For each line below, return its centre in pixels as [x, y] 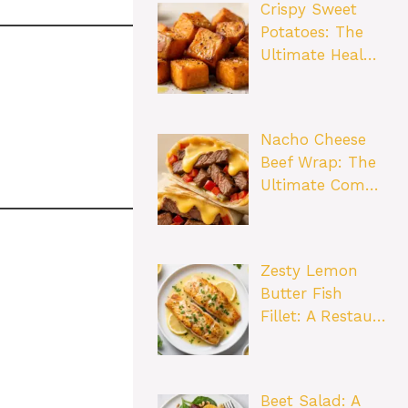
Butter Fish [301, 293]
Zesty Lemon [309, 270]
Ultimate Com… [319, 185]
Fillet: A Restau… [323, 316]
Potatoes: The [311, 32]
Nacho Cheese [313, 140]
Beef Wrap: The [318, 163]
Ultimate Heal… [318, 55]
